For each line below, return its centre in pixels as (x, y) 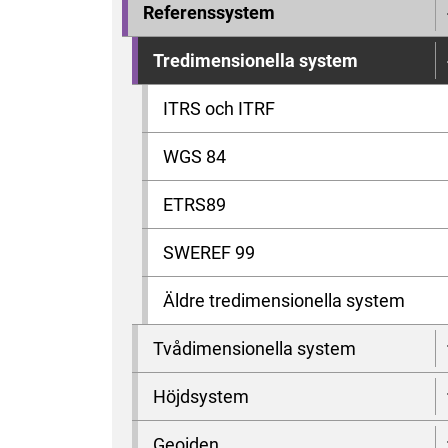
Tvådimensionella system (254, 348)
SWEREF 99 (209, 252)
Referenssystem (209, 12)
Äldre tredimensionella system (284, 300)
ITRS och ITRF (219, 108)
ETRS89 (194, 204)
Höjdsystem (201, 396)
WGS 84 (194, 156)
